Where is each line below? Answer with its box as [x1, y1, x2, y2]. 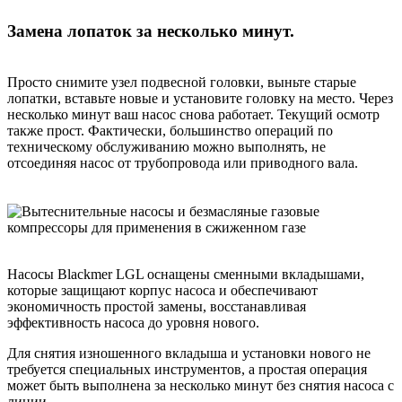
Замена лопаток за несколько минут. [7, 21, 294, 40]
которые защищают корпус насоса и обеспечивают [7, 282, 318, 298]
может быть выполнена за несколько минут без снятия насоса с [7, 377, 394, 393]
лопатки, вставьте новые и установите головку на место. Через [7, 90, 393, 106]
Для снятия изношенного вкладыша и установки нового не [7, 345, 371, 361]
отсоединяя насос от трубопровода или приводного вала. [7, 154, 358, 170]
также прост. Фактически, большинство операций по [7, 122, 333, 138]
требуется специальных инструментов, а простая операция [7, 361, 367, 377]
